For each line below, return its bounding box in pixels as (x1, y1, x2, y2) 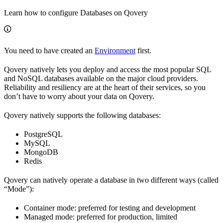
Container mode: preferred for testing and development (24, 204, 196, 213)
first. (135, 46, 151, 55)
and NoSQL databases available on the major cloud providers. (4, 74, 198, 83)
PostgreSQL (24, 130, 63, 139)
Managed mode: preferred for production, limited (24, 213, 177, 222)
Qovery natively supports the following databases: (4, 111, 161, 120)
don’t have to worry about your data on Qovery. (4, 92, 154, 101)
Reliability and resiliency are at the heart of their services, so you (4, 83, 206, 92)
